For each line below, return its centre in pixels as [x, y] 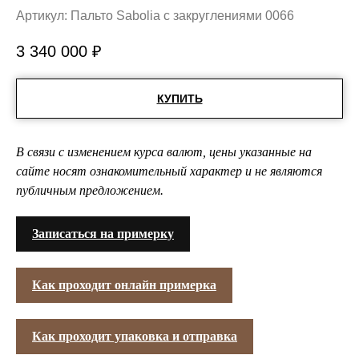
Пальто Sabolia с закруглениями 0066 [182, 16]
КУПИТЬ [179, 99]
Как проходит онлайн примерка [124, 285]
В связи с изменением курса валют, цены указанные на [164, 152]
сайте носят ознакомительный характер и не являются [169, 171]
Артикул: [43, 16]
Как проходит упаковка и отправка [135, 337]
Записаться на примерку [103, 234]
